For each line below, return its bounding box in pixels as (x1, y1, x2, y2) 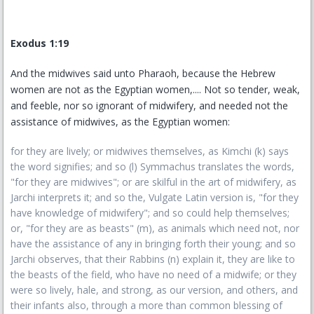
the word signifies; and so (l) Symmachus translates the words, (11, 160, 294, 173)
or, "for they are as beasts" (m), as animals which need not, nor (11, 221, 299, 235)
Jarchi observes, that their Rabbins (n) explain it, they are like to (11, 252, 295, 266)
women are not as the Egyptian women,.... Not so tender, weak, (11, 83, 300, 96)
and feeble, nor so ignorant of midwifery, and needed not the (11, 99, 288, 112)
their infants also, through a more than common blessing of (11, 299, 282, 312)
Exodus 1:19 (11, 36, 69, 50)
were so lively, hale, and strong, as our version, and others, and (11, 283, 298, 296)
